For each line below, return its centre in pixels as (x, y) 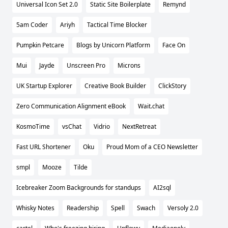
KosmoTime (33, 127)
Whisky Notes (35, 208)
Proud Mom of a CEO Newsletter (152, 147)
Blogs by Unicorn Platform (113, 45)
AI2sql (162, 188)
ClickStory (172, 86)
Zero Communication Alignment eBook (71, 106)
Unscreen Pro (86, 66)
